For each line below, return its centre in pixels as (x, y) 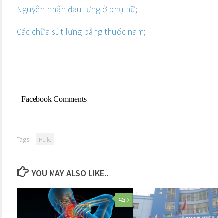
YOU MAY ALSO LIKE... (71, 173)
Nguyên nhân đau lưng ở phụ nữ (76, 9)
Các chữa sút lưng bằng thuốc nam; (81, 31)
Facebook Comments (54, 99)
